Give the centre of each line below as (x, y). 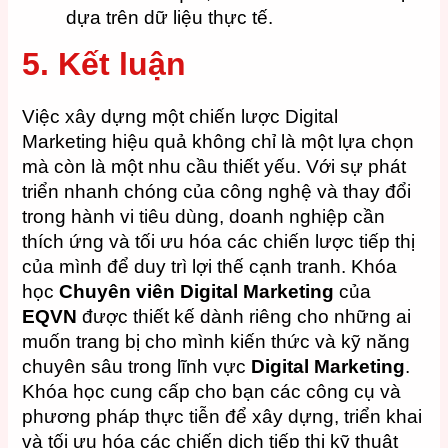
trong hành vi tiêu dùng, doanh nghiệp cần (204, 216)
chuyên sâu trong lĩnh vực (137, 366)
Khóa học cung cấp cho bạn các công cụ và (212, 391)
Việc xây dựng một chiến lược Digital (180, 116)
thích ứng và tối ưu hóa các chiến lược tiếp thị (219, 241)
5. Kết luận (109, 63)
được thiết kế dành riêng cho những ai (244, 316)
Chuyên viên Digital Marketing (197, 291)
